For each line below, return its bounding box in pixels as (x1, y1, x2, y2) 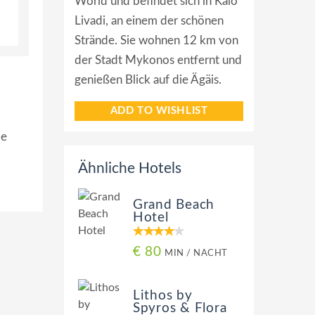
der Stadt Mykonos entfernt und (75, 54, 242, 66)
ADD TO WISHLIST (110, 105, 208, 116)
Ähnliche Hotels (78, 161, 181, 176)
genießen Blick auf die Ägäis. (75, 74, 221, 86)
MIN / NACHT (165, 248, 229, 258)
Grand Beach (133, 198, 215, 212)
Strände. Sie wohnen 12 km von (75, 34, 238, 46)
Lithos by (133, 289, 193, 302)
